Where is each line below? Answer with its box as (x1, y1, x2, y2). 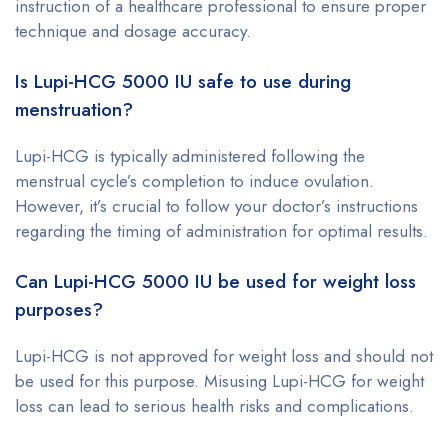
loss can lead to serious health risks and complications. (15, 393, 414, 418)
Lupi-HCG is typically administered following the (15, 143, 365, 168)
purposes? (15, 295, 103, 323)
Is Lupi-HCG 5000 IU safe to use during (15, 67, 351, 95)
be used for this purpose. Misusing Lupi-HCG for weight (15, 368, 424, 393)
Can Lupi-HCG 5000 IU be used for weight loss (15, 267, 416, 295)
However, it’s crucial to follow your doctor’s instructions (15, 193, 418, 218)
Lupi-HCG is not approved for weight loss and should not (15, 343, 433, 368)
